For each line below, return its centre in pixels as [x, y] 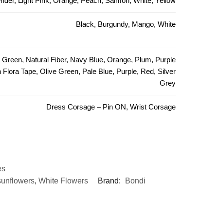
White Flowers [63, 181]
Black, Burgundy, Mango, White [126, 24]
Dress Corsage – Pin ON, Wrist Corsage [111, 107]
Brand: [110, 181]
